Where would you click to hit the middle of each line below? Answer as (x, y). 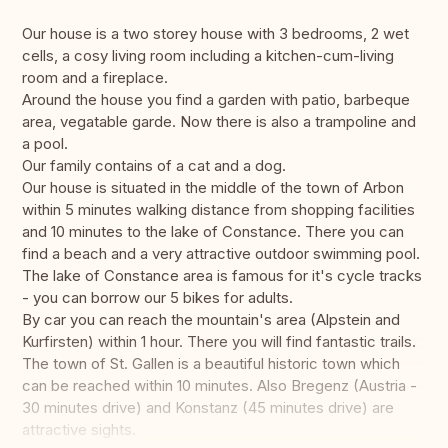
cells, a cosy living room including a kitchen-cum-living (208, 56)
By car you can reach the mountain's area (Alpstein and (211, 320)
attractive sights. (79, 430)
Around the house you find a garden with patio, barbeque (216, 100)
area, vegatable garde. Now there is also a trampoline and (219, 122)
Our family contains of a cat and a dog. (154, 166)
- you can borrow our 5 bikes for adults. (157, 298)
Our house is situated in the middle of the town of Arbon (213, 188)
